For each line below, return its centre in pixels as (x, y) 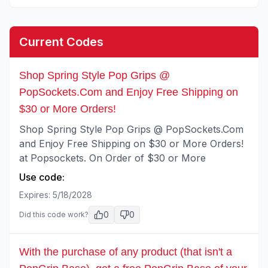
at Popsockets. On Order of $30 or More (112, 158)
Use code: (42, 177)
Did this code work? (54, 214)
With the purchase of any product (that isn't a (126, 252)
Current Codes (61, 42)
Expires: (36, 195)
